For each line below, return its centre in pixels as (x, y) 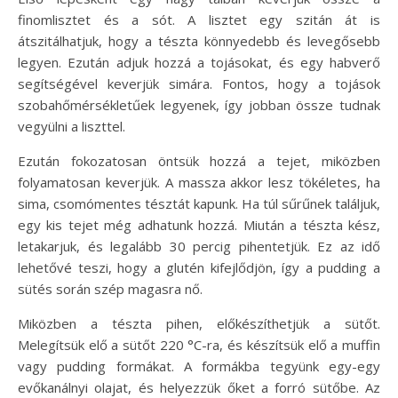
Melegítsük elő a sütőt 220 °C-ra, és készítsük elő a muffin (199, 344)
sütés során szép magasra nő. (110, 288)
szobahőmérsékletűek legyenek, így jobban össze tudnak (199, 104)
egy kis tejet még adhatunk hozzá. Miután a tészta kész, (199, 224)
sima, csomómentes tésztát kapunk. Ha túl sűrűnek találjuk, (199, 203)
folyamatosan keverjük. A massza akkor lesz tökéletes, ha (199, 182)
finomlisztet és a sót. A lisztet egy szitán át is (199, 19)
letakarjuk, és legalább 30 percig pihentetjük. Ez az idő (199, 246)
